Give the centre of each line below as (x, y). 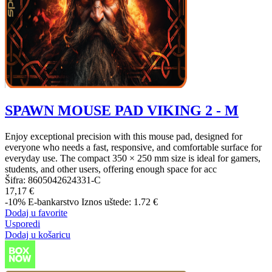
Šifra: (16, 180)
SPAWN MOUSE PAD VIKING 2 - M (122, 110)
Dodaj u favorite (36, 212)
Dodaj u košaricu (38, 234)
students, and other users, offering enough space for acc (111, 169)
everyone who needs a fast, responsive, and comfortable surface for (133, 147)
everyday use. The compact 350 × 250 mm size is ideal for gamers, (133, 158)
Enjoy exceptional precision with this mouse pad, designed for (124, 136)
